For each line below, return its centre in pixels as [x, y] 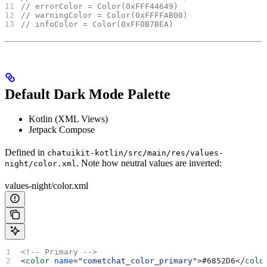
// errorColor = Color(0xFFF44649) [100, 6]
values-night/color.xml [46, 186]
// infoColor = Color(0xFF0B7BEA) [97, 24]
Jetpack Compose [62, 130]
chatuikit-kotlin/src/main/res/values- [135, 153]
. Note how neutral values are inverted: [149, 163]
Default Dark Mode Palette [88, 94]
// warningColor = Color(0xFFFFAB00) [105, 15]
